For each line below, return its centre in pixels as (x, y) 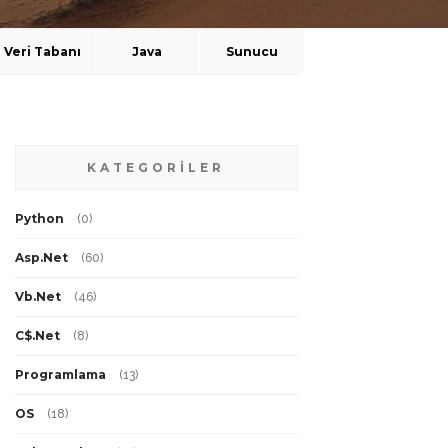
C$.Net (37, 335)
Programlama (60, 374)
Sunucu (252, 51)
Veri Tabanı (42, 51)
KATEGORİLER (156, 167)
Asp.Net (41, 257)
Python (39, 218)
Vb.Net (37, 296)
